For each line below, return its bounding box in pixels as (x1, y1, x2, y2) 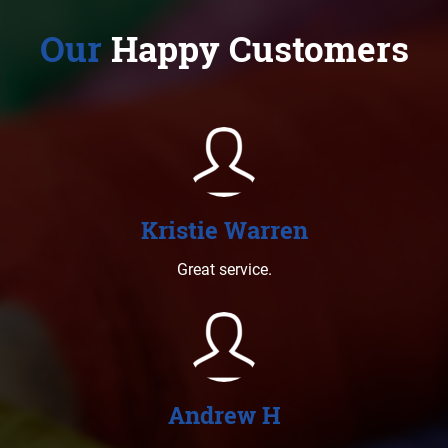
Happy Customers (101, 25, 409, 72)
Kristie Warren (140, 214, 308, 247)
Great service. (176, 260, 272, 280)
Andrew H (167, 399, 281, 432)
